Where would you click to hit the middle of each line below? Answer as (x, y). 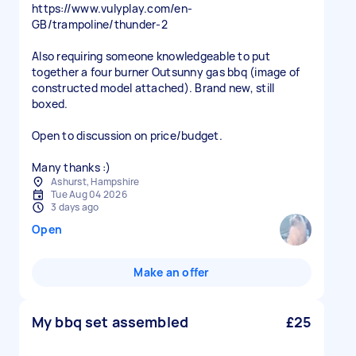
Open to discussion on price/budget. (127, 135)
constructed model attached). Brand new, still (153, 88)
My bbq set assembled (110, 322)
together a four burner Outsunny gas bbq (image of (166, 72)
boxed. (50, 104)
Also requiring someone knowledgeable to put (151, 56)
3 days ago (75, 207)
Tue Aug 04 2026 (89, 194)
